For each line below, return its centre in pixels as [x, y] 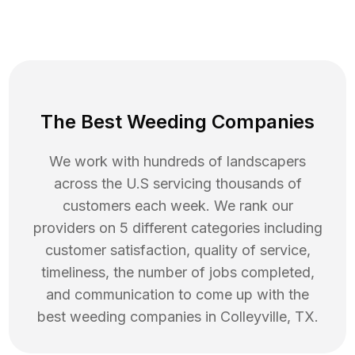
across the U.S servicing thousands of [177, 184]
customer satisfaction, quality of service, [177, 250]
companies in [173, 317]
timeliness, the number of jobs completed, [177, 273]
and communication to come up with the [177, 295]
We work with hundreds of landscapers [177, 162]
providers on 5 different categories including [177, 228]
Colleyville [253, 317]
